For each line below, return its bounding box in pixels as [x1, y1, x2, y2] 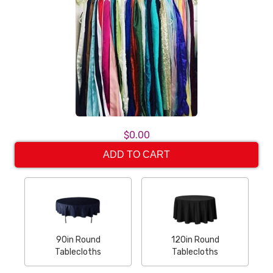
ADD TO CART [103, 149, 170, 160]
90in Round [55, 235, 101, 245]
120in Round [171, 235, 219, 245]
